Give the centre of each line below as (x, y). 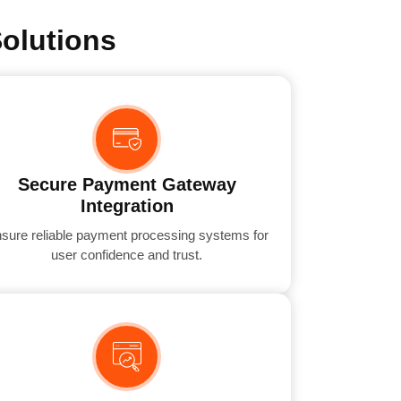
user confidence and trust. (127, 255)
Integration (127, 206)
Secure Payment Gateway (127, 185)
